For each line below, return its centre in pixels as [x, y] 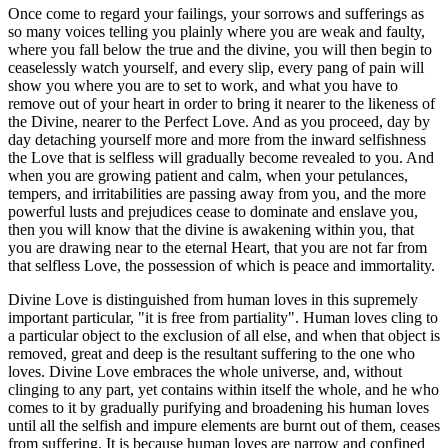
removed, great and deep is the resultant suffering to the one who [211, 353]
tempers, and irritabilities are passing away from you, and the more [217, 193]
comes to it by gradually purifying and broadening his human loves [218, 407]
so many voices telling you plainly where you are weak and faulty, [216, 31]
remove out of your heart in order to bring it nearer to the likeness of [221, 103]
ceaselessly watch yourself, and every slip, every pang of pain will [216, 67]
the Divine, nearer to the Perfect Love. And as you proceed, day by [219, 121]
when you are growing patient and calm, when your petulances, [208, 175]
